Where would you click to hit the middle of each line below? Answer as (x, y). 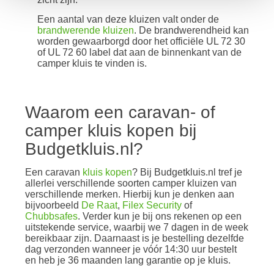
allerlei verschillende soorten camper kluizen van (131, 183)
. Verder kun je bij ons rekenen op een (160, 216)
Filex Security (152, 205)
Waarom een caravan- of (120, 112)
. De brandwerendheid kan (191, 30)
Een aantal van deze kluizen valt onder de (128, 19)
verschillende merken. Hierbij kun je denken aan (130, 194)
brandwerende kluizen (86, 30)
